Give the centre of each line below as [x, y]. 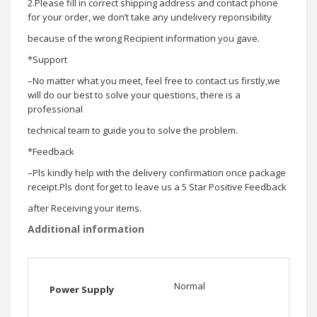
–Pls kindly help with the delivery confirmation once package [157, 173]
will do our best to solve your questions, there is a [134, 95]
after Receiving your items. [85, 208]
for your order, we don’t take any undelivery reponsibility [150, 17]
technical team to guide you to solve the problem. [133, 131]
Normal [190, 286]
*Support [47, 60]
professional [55, 109]
